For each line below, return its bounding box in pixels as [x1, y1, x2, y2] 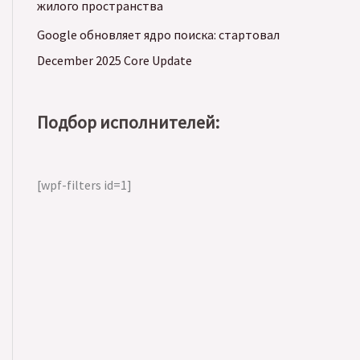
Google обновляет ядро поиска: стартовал [37, 27, 280, 43]
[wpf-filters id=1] [37, 176, 132, 193]
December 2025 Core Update [37, 52, 192, 68]
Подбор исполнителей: [37, 110, 219, 133]
